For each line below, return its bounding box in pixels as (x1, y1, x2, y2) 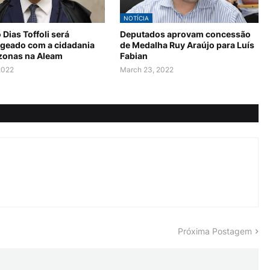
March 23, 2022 (120, 65, 174, 75)
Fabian (120, 51, 148, 61)
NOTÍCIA (124, 14, 149, 22)
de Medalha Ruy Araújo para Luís (120, 40, 254, 51)
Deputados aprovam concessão (120, 29, 251, 40)
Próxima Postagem (178, 226, 252, 237)
